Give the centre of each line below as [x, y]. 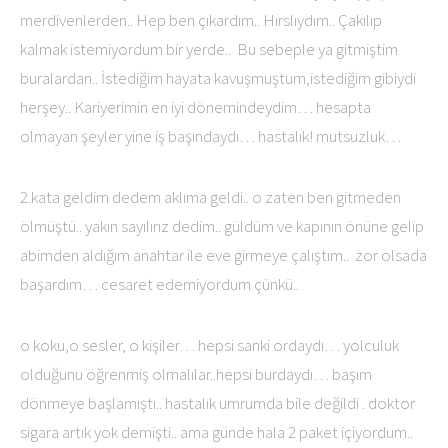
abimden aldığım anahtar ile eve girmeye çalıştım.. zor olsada [223, 255]
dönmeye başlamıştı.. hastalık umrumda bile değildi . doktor [217, 403]
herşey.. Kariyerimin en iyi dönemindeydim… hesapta [195, 107]
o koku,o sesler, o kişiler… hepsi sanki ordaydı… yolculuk [209, 345]
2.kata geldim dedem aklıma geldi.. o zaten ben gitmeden [210, 197]
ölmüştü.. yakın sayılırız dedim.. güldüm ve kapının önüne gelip [222, 226]
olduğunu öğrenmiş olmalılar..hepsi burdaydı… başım [196, 374]
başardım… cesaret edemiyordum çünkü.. [159, 284]
